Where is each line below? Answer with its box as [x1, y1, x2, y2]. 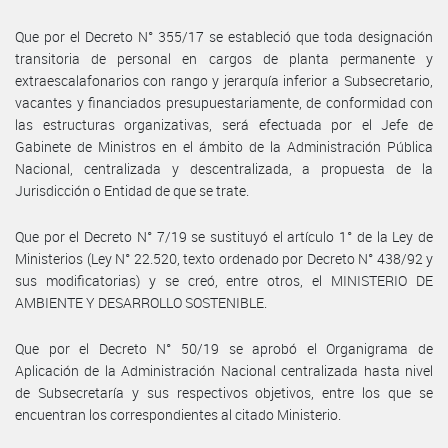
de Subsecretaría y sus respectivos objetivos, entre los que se [15, 382, 433, 402]
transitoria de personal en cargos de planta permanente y [15, 48, 433, 68]
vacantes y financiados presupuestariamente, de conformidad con [15, 92, 433, 112]
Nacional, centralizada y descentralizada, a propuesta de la [15, 158, 433, 178]
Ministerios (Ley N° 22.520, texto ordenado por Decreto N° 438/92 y [15, 248, 433, 268]
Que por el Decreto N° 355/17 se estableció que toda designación [15, 26, 433, 46]
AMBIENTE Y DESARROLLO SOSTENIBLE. [15, 292, 267, 312]
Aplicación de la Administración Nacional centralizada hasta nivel [15, 360, 433, 380]
